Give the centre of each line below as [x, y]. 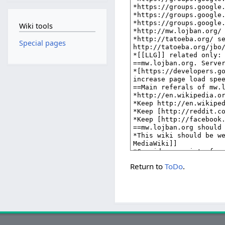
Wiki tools [36, 26]
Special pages [42, 43]
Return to [148, 166]
